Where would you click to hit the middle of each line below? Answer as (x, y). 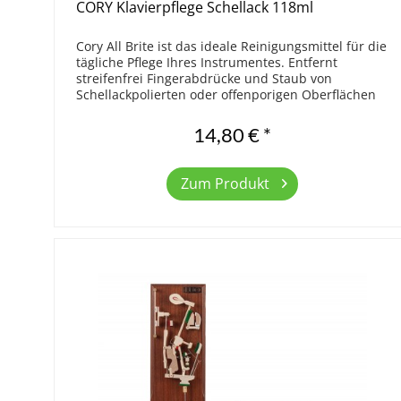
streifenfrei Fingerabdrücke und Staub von (205, 79)
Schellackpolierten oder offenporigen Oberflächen (226, 95)
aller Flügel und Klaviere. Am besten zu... (200, 111)
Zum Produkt (226, 184)
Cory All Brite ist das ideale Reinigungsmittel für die (232, 47)
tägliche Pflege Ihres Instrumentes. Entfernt (207, 63)
